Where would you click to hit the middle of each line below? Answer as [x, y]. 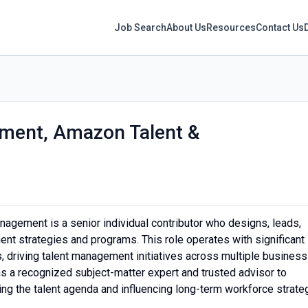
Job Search [141, 27]
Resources [231, 27]
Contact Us [280, 27]
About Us [187, 27]
